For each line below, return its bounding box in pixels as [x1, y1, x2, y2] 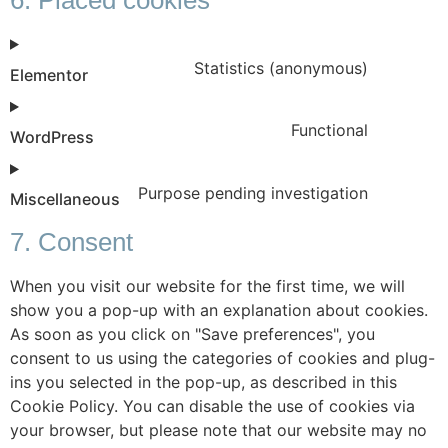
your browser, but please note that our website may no [10, 420, 427, 441]
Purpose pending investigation [138, 182, 368, 203]
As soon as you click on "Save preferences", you [10, 324, 375, 345]
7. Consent [10, 227, 133, 258]
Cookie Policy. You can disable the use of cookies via [10, 396, 415, 417]
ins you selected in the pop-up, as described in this [10, 372, 397, 393]
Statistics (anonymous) [194, 57, 368, 78]
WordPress [10, 126, 94, 147]
